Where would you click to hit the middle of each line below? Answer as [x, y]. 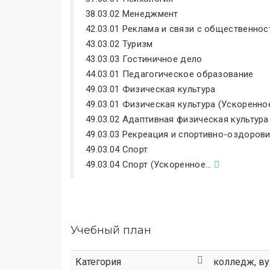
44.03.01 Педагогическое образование [170, 74]
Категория [98, 262]
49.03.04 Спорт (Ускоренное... [150, 165]
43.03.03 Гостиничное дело [144, 59]
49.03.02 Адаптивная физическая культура [177, 119]
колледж [234, 262]
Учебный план [111, 230]
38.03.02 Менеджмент [132, 14]
